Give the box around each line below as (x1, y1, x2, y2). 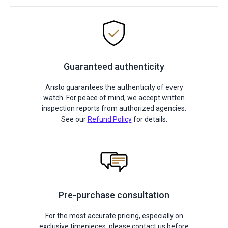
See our (61, 115, 88, 123)
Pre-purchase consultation (59, 190, 169, 201)
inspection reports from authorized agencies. (42, 104, 186, 112)
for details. (131, 115, 167, 123)
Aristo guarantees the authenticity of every (45, 83, 183, 91)
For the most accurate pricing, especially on (45, 212, 183, 220)
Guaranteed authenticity (64, 61, 164, 72)
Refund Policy (87, 115, 132, 123)
